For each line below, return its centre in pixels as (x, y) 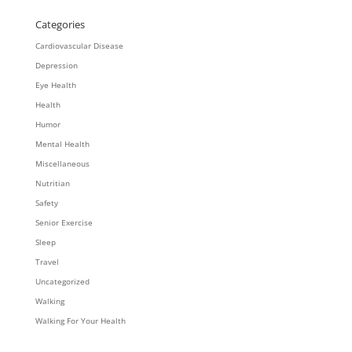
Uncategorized (62, 281)
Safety (46, 203)
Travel (47, 262)
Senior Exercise (64, 222)
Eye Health (55, 85)
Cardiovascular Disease (79, 46)
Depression (56, 65)
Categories (60, 24)
